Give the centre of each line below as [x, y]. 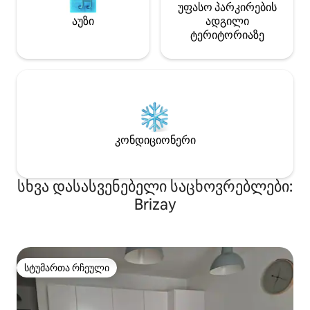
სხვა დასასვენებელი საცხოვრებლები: [155, 187]
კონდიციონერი [155, 140]
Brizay [155, 205]
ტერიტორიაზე [227, 35]
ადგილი [227, 21]
